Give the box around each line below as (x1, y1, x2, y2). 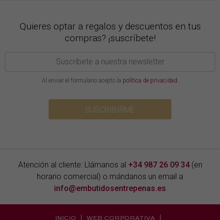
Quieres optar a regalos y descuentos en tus (19, 21, 201, 32)
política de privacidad (122, 77, 177, 84)
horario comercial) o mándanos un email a (37, 172, 183, 182)
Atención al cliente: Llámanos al (18, 160, 128, 170)
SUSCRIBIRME (85, 105, 135, 115)
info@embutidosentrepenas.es (54, 184, 166, 193)
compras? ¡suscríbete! (64, 32, 156, 44)
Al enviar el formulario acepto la (41, 77, 123, 84)
